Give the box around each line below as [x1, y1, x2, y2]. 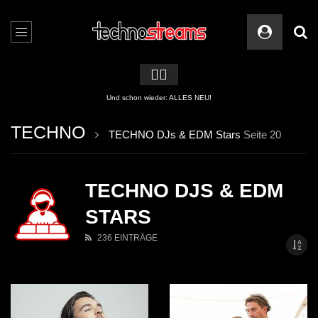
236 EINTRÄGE [97, 233, 158, 243]
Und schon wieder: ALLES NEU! [106, 94, 212, 102]
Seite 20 [241, 128, 281, 141]
